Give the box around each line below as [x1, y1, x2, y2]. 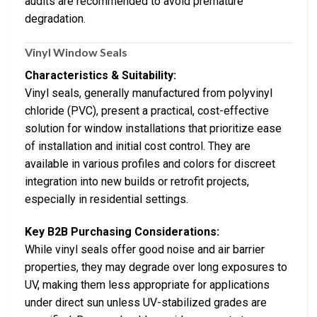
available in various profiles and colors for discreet [25, 156, 275, 171]
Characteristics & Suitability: [25, 68, 176, 82]
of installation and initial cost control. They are [25, 139, 250, 153]
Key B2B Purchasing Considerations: [25, 224, 219, 238]
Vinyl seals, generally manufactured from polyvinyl [25, 86, 272, 100]
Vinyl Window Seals [25, 45, 127, 59]
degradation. [25, 12, 86, 26]
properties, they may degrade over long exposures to [25, 260, 287, 274]
